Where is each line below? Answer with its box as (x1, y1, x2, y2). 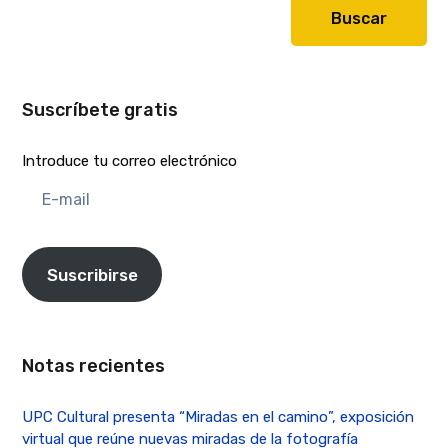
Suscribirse (46, 264, 138, 285)
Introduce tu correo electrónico (22, 152, 238, 171)
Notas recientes (22, 355, 166, 378)
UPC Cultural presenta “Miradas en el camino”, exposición (22, 408, 415, 427)
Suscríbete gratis (22, 99, 179, 122)
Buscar (331, 8, 388, 28)
